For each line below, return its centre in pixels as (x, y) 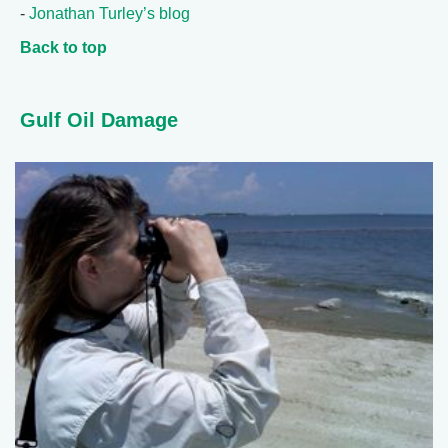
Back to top (63, 47)
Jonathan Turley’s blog (109, 13)
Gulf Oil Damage (99, 119)
